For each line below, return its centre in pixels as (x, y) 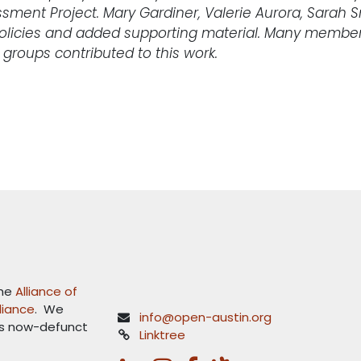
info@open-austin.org (206, 317)
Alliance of (46, 292)
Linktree (163, 335)
